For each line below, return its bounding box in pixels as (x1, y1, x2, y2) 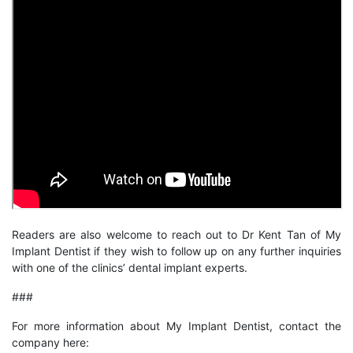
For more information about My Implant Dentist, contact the (12, 319, 341, 333)
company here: (12, 336, 89, 349)
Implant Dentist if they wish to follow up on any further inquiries (12, 244, 341, 258)
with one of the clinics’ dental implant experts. (12, 261, 247, 274)
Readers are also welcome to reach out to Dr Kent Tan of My (12, 228, 341, 241)
